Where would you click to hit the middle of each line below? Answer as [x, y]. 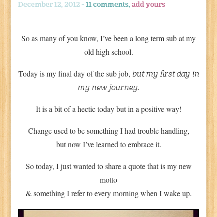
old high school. [108, 51]
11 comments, [109, 5]
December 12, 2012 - [52, 5]
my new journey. [108, 88]
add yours [149, 5]
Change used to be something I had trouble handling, [108, 130]
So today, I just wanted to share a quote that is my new [108, 166]
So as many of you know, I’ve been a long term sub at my [108, 38]
